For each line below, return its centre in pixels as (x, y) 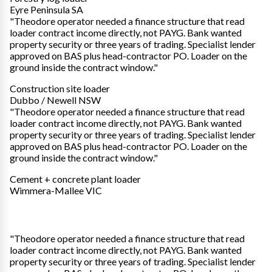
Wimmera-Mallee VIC (56, 190)
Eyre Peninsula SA (46, 9)
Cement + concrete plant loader (75, 178)
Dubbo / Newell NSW (55, 100)
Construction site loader (60, 88)
